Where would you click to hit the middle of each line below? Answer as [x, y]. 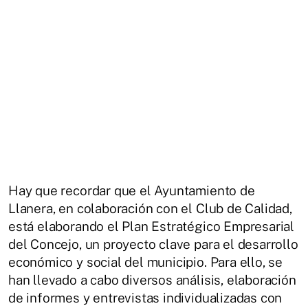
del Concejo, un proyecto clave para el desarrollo [153, 244]
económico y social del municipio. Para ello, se [146, 262]
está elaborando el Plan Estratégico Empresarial [152, 226]
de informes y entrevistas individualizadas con [145, 298]
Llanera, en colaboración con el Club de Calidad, [150, 208]
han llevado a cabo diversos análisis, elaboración [152, 280]
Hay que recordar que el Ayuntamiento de [132, 190]
